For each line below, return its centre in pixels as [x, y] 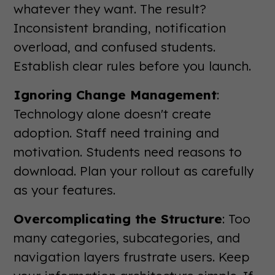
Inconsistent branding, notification [120, 27]
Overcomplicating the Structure [118, 218]
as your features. [65, 189]
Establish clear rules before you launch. [133, 65]
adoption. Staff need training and [117, 132]
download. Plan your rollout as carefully [134, 170]
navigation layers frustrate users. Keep [132, 256]
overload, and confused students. [115, 46]
